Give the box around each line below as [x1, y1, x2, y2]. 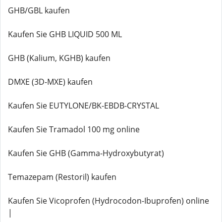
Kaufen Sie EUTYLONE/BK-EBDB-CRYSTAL [8, 100, 159, 111]
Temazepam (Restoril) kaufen [8, 171, 116, 182]
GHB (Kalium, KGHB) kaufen [8, 53, 111, 63]
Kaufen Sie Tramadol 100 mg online [8, 124, 140, 135]
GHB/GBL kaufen [8, 5, 70, 16]
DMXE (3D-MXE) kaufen [8, 76, 93, 87]
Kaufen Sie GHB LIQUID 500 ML [8, 29, 122, 40]
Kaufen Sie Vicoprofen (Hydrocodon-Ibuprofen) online [8, 195, 209, 206]
